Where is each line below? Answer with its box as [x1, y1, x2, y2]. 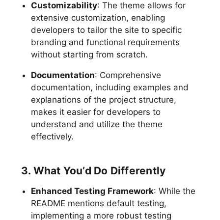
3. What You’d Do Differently [21, 164, 166, 177]
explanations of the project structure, [30, 94, 176, 105]
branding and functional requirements [30, 37, 180, 47]
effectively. [30, 131, 74, 141]
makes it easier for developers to [30, 107, 161, 117]
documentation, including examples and [30, 82, 189, 92]
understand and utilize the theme [30, 119, 163, 129]
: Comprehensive [94, 70, 161, 80]
